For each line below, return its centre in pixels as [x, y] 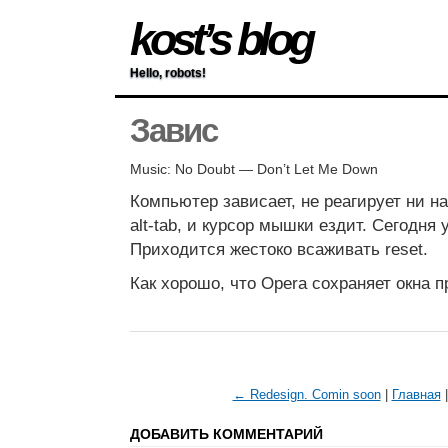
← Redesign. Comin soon [306, 395]
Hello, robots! [168, 73]
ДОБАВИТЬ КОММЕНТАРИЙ [226, 434]
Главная [416, 395]
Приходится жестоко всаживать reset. [279, 250]
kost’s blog [220, 39]
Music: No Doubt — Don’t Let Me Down [254, 170]
